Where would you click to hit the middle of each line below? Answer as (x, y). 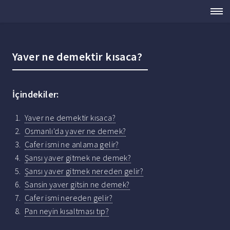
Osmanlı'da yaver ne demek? (75, 131)
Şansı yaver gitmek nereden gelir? (84, 171)
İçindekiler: (36, 94)
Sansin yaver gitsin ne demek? (77, 185)
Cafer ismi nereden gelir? (69, 198)
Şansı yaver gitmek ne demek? (78, 158)
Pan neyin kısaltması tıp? (67, 211)
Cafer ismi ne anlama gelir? (72, 145)
